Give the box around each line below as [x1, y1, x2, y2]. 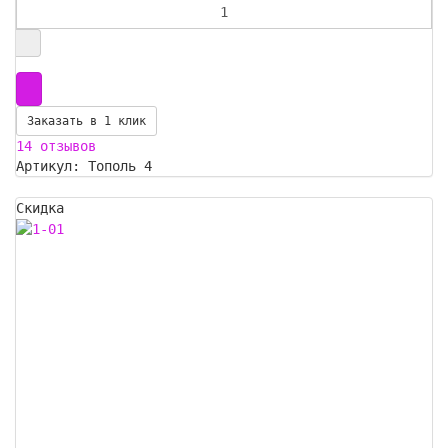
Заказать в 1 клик [27, 114, 146, 129]
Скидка [16, 200, 64, 217]
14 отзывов [16, 138, 96, 155]
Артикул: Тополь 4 [16, 158, 152, 175]
